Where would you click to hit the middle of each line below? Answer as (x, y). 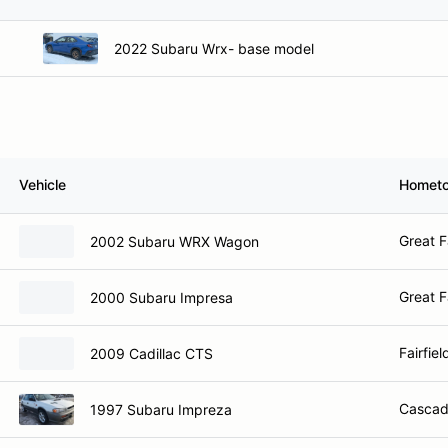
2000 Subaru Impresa (161, 297)
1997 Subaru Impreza (161, 409)
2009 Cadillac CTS (151, 353)
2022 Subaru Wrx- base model (214, 48)
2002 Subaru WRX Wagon (174, 241)
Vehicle (42, 184)
